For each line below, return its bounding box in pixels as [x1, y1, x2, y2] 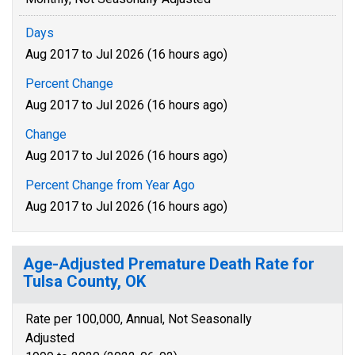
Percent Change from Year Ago [25, 177, 195, 193]
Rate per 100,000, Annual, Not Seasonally [25, 311, 252, 326]
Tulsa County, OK [23, 272, 146, 291]
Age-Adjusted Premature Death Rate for [23, 254, 315, 273]
